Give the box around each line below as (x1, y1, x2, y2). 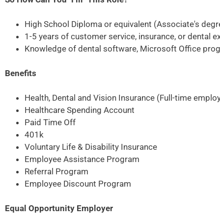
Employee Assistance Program (25, 154, 139, 165)
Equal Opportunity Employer (5, 203, 113, 214)
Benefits (5, 68, 36, 79)
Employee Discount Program (25, 179, 131, 189)
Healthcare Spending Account (25, 105, 135, 115)
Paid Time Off (25, 117, 76, 128)
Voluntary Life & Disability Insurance (25, 142, 157, 152)
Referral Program (25, 166, 88, 177)
